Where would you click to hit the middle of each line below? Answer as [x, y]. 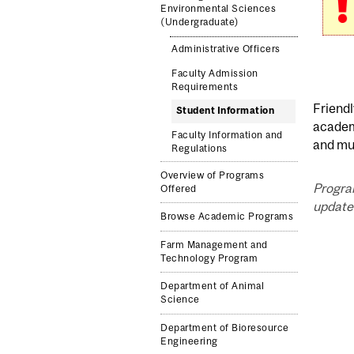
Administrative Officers [226, 49]
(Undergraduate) [200, 23]
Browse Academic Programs [227, 217]
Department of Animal [213, 286]
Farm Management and [214, 245]
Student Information [225, 111]
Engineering [189, 341]
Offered [179, 188]
